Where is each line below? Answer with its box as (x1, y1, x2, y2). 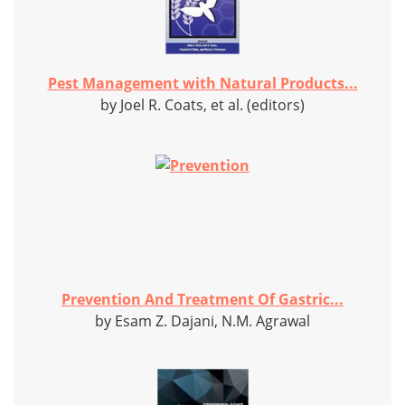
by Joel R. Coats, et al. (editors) (100, 95, 305, 116)
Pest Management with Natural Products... (47, 73, 358, 94)
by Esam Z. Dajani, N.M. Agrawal (95, 311, 310, 332)
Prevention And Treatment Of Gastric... (61, 289, 344, 310)
